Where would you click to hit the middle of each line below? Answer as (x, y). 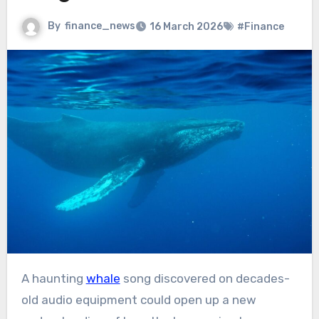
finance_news (100, 26)
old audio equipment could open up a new (138, 300)
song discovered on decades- (205, 279)
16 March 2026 (186, 27)
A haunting (57, 279)
